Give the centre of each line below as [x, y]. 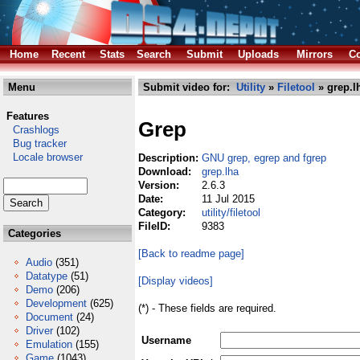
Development [56, 303]
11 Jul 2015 [228, 199]
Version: [160, 185]
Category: [164, 213]
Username [166, 340]
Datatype [47, 276]
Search [154, 54]
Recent [68, 54]
